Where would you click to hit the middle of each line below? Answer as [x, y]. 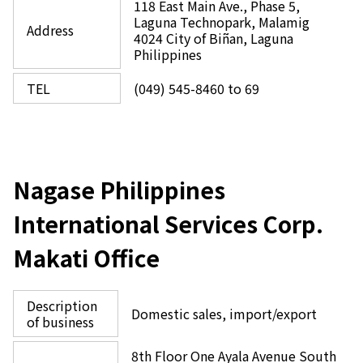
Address [50, 30]
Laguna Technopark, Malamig [222, 22]
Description [62, 305]
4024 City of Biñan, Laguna [214, 38]
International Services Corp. [168, 224]
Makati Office [86, 258]
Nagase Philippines [119, 190]
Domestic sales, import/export [224, 314]
